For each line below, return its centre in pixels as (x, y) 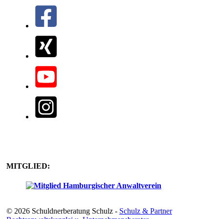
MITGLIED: (28, 166)
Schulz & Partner (146, 211)
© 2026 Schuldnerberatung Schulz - (63, 211)
